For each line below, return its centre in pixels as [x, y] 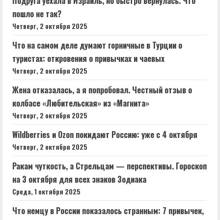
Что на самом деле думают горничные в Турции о [97, 45]
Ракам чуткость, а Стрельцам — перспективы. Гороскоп [110, 166]
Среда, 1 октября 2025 [46, 191]
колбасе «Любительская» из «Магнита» [81, 103]
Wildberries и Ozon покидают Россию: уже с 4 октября [105, 134]
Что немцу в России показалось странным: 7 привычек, [108, 210]
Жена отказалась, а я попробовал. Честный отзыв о [102, 90]
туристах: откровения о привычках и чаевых [88, 58]
